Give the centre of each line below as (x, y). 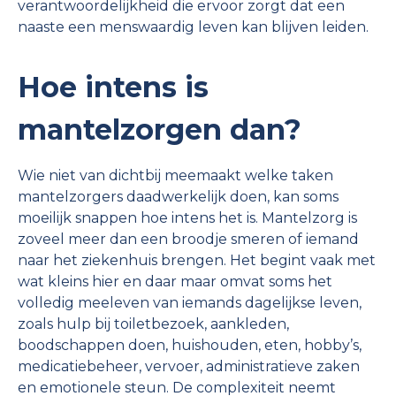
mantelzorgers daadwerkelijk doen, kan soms (178, 196)
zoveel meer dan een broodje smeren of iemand (188, 239)
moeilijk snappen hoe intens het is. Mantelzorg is (187, 217)
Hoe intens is (113, 87)
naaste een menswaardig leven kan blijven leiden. (193, 27)
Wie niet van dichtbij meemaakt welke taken (175, 175)
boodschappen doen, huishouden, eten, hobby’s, (190, 345)
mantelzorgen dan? (164, 129)
